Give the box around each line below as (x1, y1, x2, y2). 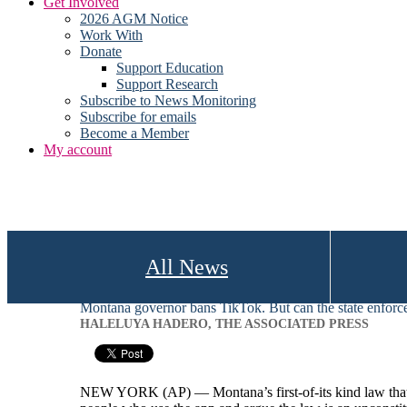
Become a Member (80, 125, 189, 141)
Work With (80, 27, 143, 43)
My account (44, 142, 112, 157)
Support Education (116, 60, 223, 75)
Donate (80, 44, 122, 59)
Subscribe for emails (80, 109, 196, 124)
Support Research (116, 76, 218, 92)
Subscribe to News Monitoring (80, 93, 256, 108)
